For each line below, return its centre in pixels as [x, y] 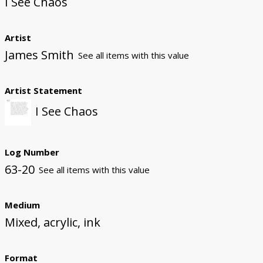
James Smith [39, 55]
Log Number [32, 152]
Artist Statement [43, 91]
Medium [22, 205]
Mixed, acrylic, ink [52, 222]
